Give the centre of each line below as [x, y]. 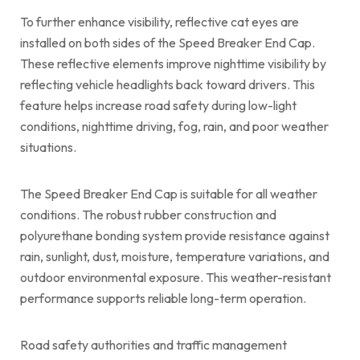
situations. [48, 147]
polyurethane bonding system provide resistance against [175, 235]
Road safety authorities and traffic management [153, 344]
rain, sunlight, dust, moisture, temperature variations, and [175, 256]
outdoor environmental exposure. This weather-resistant [176, 277]
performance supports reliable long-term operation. [163, 298]
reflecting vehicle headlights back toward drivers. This [168, 84]
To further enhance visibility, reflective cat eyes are [160, 21]
